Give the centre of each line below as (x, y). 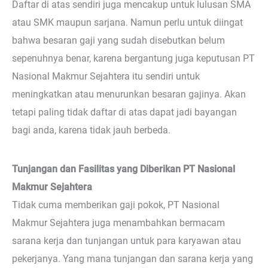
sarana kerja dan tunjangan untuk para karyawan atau (127, 240)
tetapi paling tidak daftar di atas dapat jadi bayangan (124, 112)
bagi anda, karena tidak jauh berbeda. (91, 130)
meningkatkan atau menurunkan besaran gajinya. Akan (129, 94)
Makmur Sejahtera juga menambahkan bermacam (118, 223)
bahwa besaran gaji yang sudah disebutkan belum (118, 40)
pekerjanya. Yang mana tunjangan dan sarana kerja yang (133, 258)
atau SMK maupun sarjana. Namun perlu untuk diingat (127, 22)
